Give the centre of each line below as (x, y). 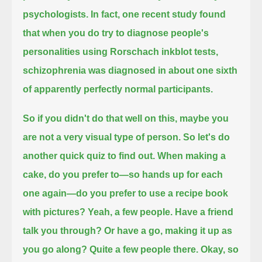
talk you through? (63, 230)
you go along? (55, 249)
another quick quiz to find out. (89, 156)
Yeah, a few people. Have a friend (161, 212)
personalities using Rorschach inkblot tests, (121, 51)
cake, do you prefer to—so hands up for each (123, 174)
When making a (192, 156)
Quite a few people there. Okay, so (164, 249)
